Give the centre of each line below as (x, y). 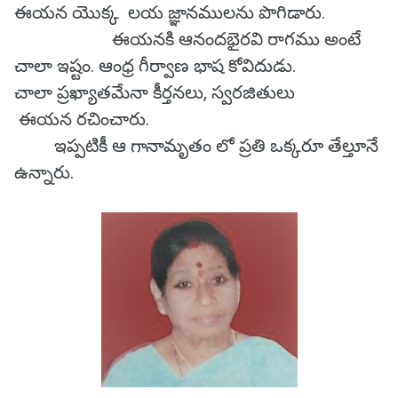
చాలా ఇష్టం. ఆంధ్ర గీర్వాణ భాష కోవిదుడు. (157, 66)
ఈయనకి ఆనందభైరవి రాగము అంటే (187, 39)
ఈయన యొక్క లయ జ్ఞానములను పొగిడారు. (170, 12)
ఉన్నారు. (44, 172)
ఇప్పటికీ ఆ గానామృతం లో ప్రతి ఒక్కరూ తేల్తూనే (196, 146)
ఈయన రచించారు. (82, 119)
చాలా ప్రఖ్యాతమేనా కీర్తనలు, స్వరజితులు (170, 92)
